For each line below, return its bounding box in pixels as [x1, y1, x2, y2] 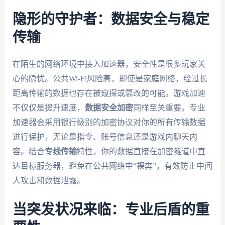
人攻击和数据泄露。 [12, 176, 85, 185]
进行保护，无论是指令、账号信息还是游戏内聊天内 [12, 133, 197, 142]
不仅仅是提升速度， [12, 103, 85, 113]
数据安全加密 [84, 103, 133, 113]
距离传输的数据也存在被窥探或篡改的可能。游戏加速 [12, 89, 205, 98]
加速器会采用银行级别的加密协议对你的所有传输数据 [12, 118, 205, 127]
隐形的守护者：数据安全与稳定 [12, 13, 209, 27]
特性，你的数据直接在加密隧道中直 [76, 147, 205, 156]
